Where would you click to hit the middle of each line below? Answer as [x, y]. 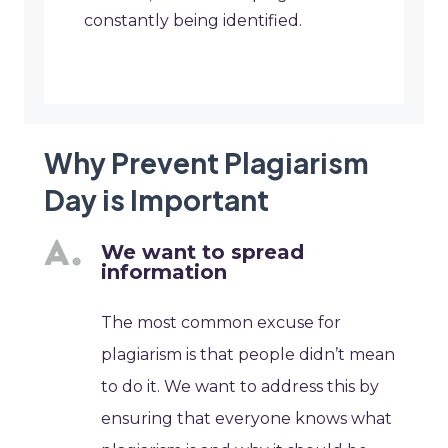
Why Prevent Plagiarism [206, 163]
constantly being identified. [193, 21]
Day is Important [156, 200]
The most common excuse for [221, 323]
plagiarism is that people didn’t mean [248, 355]
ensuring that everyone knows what [247, 419]
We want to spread [203, 252]
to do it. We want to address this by [240, 387]
